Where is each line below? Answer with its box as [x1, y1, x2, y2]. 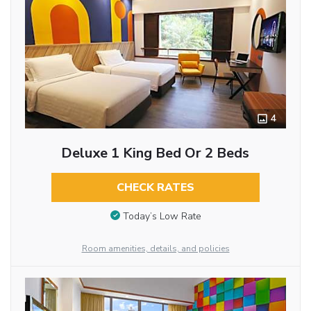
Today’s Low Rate [122, 209, 201, 223]
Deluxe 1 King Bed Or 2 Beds [61, 144, 250, 163]
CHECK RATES [116, 180, 194, 196]
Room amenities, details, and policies [81, 243, 230, 254]
